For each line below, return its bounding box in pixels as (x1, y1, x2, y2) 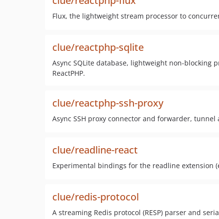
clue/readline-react (52, 143, 138, 156)
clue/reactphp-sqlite (52, 41, 144, 54)
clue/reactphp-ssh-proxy (52, 96, 163, 109)
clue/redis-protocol (52, 190, 139, 203)
